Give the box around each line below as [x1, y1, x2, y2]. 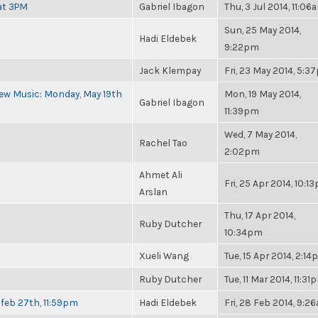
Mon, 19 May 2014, [224, 88, 301, 99]
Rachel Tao [139, 137, 187, 148]
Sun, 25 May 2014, [224, 24, 301, 35]
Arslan [139, 186, 168, 197]
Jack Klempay [139, 65, 201, 76]
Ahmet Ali [139, 169, 182, 180]
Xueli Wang [139, 250, 189, 261]
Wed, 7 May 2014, [224, 128, 297, 140]
